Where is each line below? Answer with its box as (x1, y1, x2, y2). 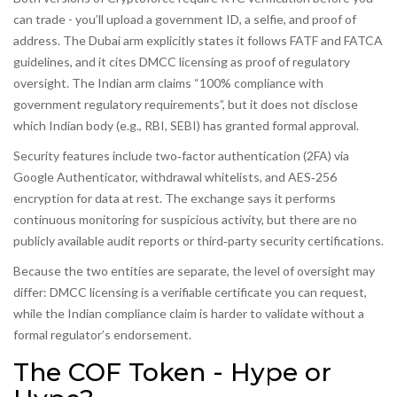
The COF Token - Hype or (13, 357, 331, 388)
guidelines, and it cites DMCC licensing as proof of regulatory (13, 54, 350, 70)
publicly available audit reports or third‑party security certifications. (13, 233, 384, 249)
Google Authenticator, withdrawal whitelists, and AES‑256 (13, 169, 337, 185)
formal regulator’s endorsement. (13, 327, 191, 343)
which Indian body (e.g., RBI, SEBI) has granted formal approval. (13, 118, 359, 134)
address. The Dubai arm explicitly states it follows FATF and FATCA (13, 33, 383, 49)
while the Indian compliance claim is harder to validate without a (13, 306, 364, 322)
